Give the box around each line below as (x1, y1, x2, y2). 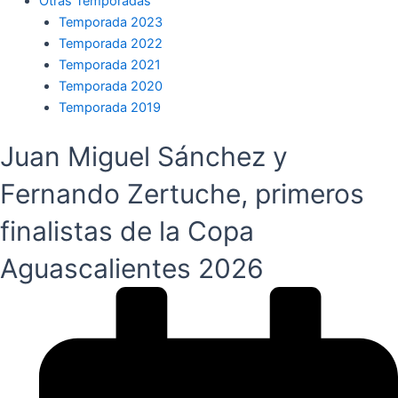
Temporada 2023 (58, 13, 163, 30)
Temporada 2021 (58, 56, 161, 73)
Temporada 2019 (58, 99, 161, 115)
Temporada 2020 (58, 77, 163, 94)
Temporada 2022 (58, 35, 163, 52)
